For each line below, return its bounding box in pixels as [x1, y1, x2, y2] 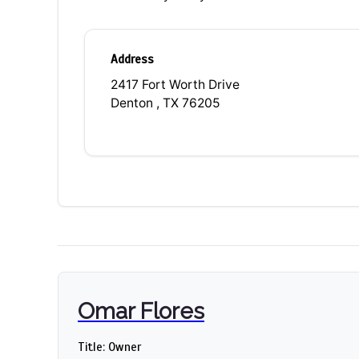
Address [111, 51, 154, 67]
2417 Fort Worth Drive [111, 77, 240, 93]
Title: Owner [78, 340, 141, 355]
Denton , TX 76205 [111, 95, 220, 111]
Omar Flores [78, 298, 204, 325]
